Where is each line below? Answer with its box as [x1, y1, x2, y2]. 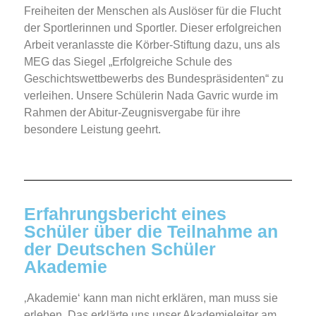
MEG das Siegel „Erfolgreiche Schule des [24, 56, 232, 68]
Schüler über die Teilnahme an [24, 221, 278, 242]
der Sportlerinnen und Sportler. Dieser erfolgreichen [24, 22, 281, 35]
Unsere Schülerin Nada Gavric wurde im [76, 90, 278, 102]
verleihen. [24, 90, 76, 102]
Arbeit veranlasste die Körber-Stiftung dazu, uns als [24, 39, 280, 51]
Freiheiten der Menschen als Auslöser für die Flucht [24, 5, 281, 18]
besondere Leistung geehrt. [24, 123, 161, 136]
